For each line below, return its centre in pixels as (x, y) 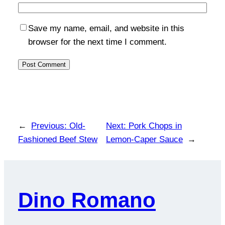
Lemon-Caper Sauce (145, 140)
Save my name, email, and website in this (106, 29)
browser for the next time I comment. (97, 42)
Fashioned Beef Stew (58, 140)
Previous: (49, 126)
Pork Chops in (155, 126)
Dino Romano (87, 200)
